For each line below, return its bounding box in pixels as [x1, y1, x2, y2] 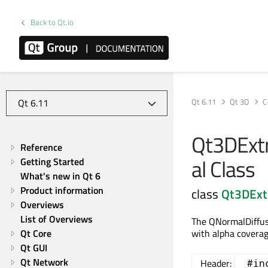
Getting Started [20, 154, 84, 169]
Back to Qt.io [31, 16, 74, 28]
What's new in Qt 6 [20, 169, 100, 183]
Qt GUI [20, 240, 47, 255]
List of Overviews [20, 212, 93, 226]
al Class [191, 153, 255, 185]
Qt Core [20, 226, 51, 240]
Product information [20, 183, 103, 197]
